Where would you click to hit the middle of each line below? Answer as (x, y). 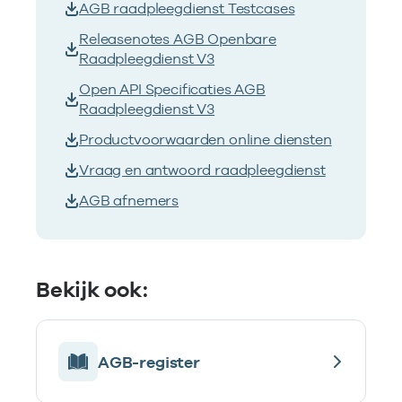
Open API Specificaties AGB (172, 90)
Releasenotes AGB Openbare (178, 39)
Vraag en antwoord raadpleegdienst (202, 170)
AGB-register (149, 362)
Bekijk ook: (92, 290)
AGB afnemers (129, 201)
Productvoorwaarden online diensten (205, 140)
